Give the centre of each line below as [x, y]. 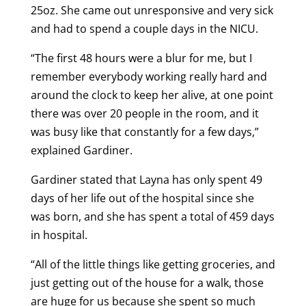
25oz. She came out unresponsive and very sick [152, 10]
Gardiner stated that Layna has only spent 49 [146, 179]
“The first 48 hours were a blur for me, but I [141, 58]
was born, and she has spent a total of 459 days [152, 216]
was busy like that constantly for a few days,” [144, 131]
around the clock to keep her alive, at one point [152, 95]
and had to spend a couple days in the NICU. [145, 28]
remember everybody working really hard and [149, 76]
